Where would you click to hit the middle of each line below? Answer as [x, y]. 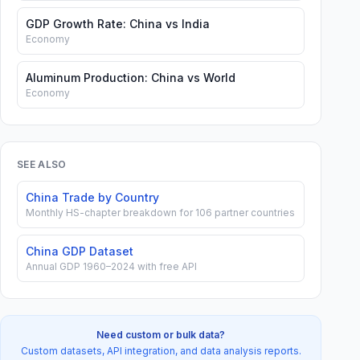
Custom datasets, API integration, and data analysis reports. [161, 351]
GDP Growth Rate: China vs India [118, 24]
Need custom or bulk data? [161, 335]
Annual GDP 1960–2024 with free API [111, 266]
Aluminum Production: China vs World [131, 78]
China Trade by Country [92, 197]
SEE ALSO [42, 164]
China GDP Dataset [80, 251]
